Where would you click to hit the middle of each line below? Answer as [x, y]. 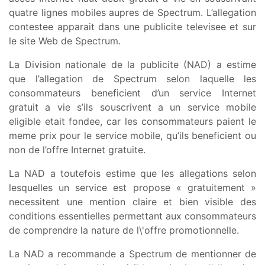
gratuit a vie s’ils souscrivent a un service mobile [132, 107]
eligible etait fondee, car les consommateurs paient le [132, 121]
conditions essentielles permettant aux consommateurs [132, 216]
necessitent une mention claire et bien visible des [132, 201]
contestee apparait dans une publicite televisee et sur [132, 26]
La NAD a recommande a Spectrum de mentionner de [132, 253]
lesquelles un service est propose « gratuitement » [132, 187]
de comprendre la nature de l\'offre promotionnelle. [124, 230]
